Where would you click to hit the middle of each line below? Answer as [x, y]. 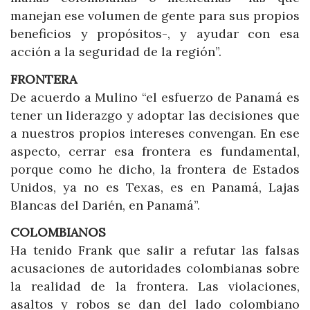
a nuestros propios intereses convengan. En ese [155, 133]
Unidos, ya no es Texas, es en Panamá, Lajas [155, 187]
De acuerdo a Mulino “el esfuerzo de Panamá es [155, 97]
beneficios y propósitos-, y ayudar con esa [155, 34]
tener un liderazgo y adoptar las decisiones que [155, 115]
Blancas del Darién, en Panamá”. [105, 205]
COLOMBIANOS [58, 232]
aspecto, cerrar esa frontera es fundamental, [155, 151]
